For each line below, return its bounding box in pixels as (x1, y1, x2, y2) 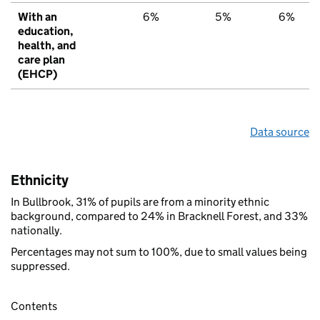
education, (18, 24, 74, 38)
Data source (250, 124, 309, 139)
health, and (18, 38, 76, 52)
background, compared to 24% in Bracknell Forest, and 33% (11, 209, 308, 223)
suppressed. (11, 259, 70, 273)
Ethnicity (11, 171, 69, 189)
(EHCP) (18, 66, 57, 81)
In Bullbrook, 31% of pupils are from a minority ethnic (11, 194, 269, 209)
